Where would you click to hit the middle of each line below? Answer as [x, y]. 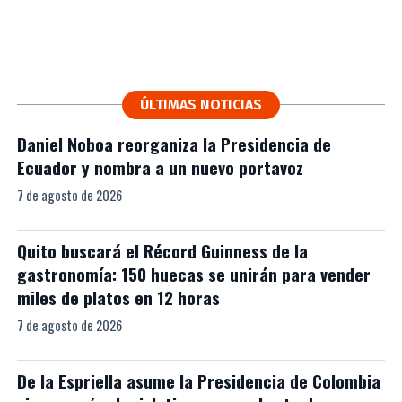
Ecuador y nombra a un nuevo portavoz [160, 167]
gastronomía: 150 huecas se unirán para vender [193, 274]
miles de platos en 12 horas [118, 297]
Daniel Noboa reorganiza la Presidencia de [174, 144]
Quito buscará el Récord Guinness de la [162, 251]
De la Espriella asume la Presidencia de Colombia [198, 381]
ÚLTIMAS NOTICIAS [201, 105]
